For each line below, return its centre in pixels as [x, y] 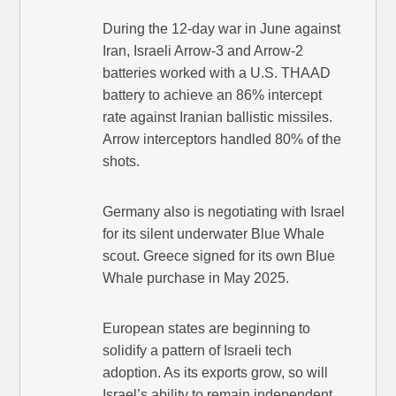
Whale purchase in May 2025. [196, 278]
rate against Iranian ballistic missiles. [218, 118]
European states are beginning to [207, 329]
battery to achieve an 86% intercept [213, 95]
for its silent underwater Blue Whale [214, 234]
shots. [122, 162]
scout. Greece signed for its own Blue [219, 256]
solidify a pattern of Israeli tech [198, 351]
